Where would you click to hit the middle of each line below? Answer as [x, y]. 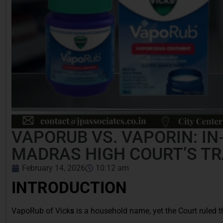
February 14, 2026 [54, 168]
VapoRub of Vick [41, 211]
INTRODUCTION [69, 187]
